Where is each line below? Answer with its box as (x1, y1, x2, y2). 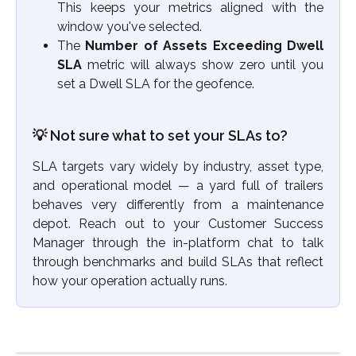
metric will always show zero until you (82, 57, 323, 73)
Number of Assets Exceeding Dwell (85, 38, 324, 54)
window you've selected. (57, 19, 202, 35)
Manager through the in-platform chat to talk (33, 234, 323, 250)
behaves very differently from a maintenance (33, 196, 323, 212)
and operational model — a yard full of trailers (33, 177, 323, 193)
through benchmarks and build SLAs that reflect (33, 253, 323, 269)
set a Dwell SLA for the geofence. (57, 76, 254, 92)
